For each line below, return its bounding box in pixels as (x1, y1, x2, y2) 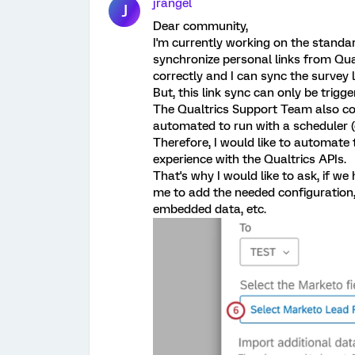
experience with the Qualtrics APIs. (153, 152, 346, 166)
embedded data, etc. (153, 202, 266, 216)
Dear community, (153, 19, 248, 33)
